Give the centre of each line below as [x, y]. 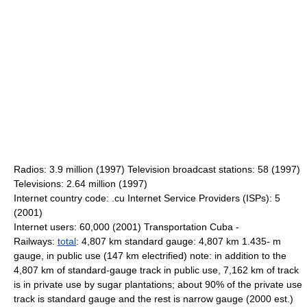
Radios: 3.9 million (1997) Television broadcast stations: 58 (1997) [157, 169]
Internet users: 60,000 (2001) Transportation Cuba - [126, 227]
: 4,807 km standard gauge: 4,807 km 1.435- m [179, 241]
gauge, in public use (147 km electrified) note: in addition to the [150, 256]
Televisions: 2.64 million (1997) [81, 184]
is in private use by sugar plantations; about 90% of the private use [158, 284]
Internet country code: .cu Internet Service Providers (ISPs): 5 [147, 198]
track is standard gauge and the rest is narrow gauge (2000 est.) [153, 299]
